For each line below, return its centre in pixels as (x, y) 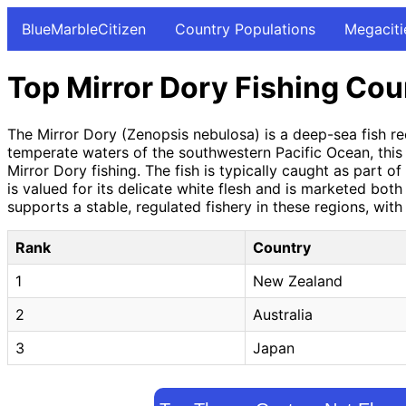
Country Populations (245, 29)
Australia (283, 314)
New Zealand (298, 280)
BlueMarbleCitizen (84, 29)
